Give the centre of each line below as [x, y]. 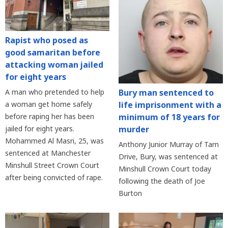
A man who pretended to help [55, 92]
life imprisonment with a [170, 105]
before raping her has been [50, 117]
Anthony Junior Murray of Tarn [168, 145]
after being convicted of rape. [54, 178]
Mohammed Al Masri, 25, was [54, 141]
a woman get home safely [49, 104]
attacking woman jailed [54, 65]
